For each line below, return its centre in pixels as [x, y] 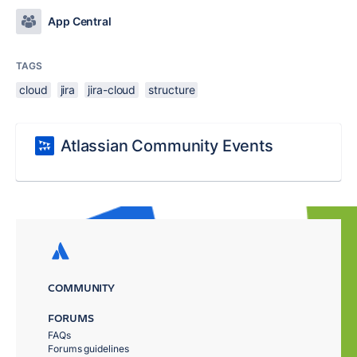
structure [172, 89]
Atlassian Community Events [167, 145]
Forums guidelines [88, 349]
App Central [80, 21]
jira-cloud [112, 89]
